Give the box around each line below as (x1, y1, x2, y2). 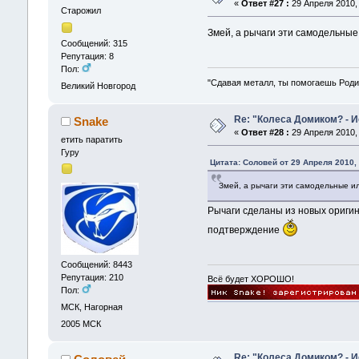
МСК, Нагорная (60, 301, 123, 312)
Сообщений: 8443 (60, 259, 132, 269)
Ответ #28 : (240, 127, 289, 138)
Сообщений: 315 (60, 38, 127, 48)
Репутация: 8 (60, 50, 114, 61)
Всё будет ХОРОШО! (208, 274, 295, 284)
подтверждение (208, 224, 283, 236)
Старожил (60, 6, 101, 16)
